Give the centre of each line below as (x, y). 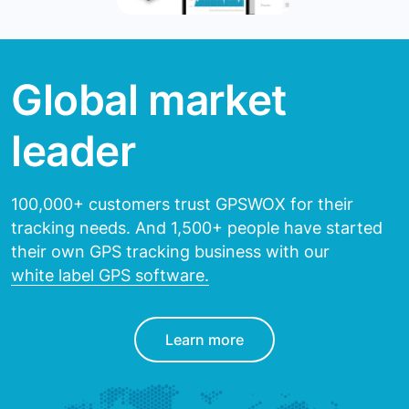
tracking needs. (71, 228)
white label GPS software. (110, 276)
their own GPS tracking (100, 252)
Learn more (204, 340)
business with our (260, 252)
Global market (149, 100)
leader (73, 151)
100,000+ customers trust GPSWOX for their (182, 204)
